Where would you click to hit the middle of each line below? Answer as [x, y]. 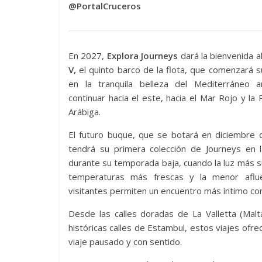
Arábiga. [85, 112]
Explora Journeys [142, 56]
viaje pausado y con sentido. [125, 242]
